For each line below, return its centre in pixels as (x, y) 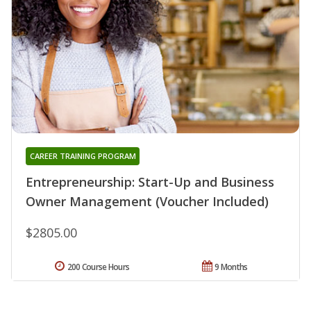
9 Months (231, 267)
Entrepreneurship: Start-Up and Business (150, 182)
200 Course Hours (98, 267)
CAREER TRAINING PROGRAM (83, 155)
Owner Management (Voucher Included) (147, 201)
